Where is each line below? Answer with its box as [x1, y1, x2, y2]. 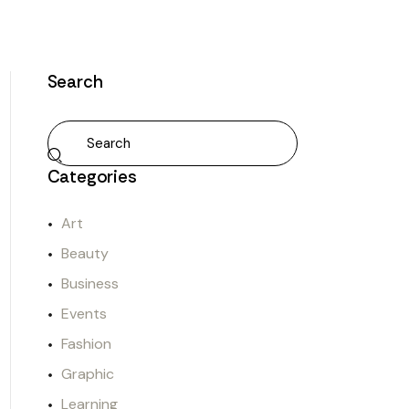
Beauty [60, 244, 109, 264]
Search [47, 70, 103, 94]
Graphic [60, 364, 114, 384]
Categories [47, 165, 137, 189]
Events [60, 304, 107, 324]
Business [60, 274, 119, 294]
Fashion [60, 334, 111, 354]
